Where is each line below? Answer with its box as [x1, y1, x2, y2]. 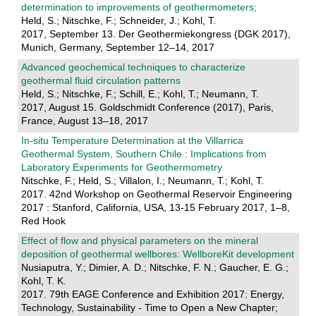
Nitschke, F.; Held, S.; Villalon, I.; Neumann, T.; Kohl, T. [20, 175, 264, 187]
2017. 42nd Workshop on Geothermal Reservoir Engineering [20, 188, 292, 200]
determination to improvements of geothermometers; [20, 1, 257, 13]
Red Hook [20, 215, 66, 227]
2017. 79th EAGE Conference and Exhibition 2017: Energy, [20, 288, 284, 300]
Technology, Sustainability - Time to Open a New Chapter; [20, 302, 278, 314]
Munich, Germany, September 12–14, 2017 [20, 42, 214, 54]
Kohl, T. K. [20, 275, 66, 287]
